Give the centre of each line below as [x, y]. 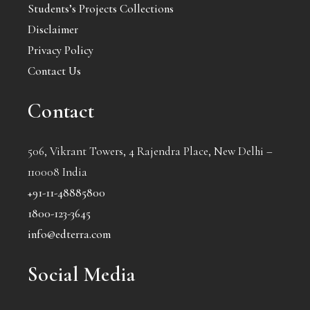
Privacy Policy [61, 51]
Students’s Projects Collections [101, 9]
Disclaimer [53, 30]
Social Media [82, 275]
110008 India [57, 172]
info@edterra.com [69, 235]
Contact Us [54, 71]
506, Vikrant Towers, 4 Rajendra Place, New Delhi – [150, 152]
